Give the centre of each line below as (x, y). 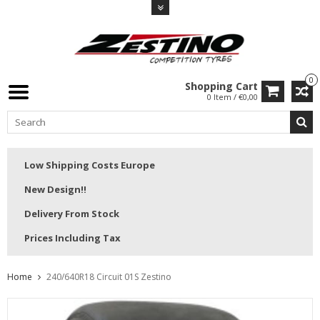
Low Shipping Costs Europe (90, 165)
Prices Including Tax (72, 238)
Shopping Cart (221, 86)
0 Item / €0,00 (232, 97)
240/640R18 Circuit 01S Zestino (109, 277)
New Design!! (55, 190)
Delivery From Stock (72, 214)
